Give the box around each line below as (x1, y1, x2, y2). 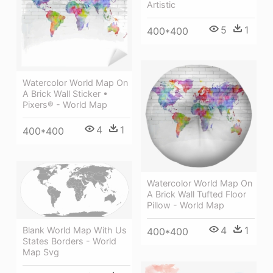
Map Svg (23, 246, 59, 257)
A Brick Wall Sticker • (23, 88, 108, 99)
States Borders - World (23, 235, 116, 246)
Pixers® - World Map (23, 99, 107, 110)
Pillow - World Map (147, 200, 224, 211)
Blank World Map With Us (23, 224, 127, 235)
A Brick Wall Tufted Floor (147, 189, 246, 200)
